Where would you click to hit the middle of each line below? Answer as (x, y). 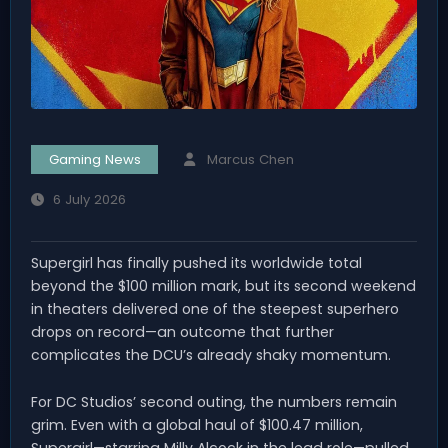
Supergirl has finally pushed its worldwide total (196, 262)
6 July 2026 (89, 199)
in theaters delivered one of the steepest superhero (215, 308)
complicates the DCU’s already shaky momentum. (211, 354)
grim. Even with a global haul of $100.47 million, (197, 424)
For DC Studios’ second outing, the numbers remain (214, 401)
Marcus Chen (250, 160)
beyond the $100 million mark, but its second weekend (223, 285)
